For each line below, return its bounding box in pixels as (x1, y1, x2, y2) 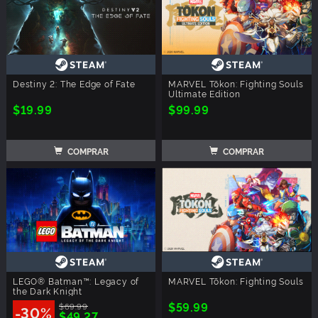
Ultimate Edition (168, 87, 241, 100)
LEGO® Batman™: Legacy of (13, 274, 140, 287)
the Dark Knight (13, 284, 82, 297)
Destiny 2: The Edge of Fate (13, 77, 136, 90)
